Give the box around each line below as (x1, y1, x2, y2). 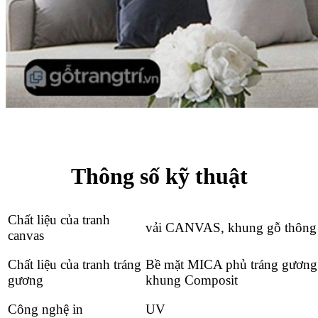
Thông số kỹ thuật (70, 163, 248, 189)
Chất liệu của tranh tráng (8, 256, 141, 272)
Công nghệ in (8, 301, 87, 317)
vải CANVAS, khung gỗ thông (146, 219, 317, 235)
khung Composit (146, 272, 241, 287)
